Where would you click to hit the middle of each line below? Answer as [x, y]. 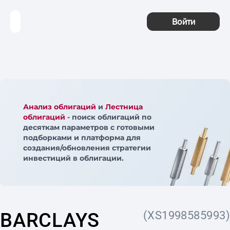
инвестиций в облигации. [73, 158]
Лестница [124, 107]
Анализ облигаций [60, 107]
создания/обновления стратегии [87, 148]
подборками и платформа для [82, 138]
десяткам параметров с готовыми [89, 127]
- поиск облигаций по [108, 117]
